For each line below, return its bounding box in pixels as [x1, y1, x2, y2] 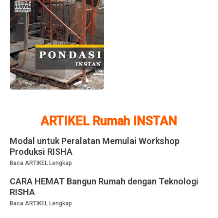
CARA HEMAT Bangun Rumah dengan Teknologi [10, 176, 199, 186]
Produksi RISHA [10, 146, 73, 157]
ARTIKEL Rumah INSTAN [41, 113, 177, 128]
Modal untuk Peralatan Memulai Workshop [10, 135, 180, 146]
